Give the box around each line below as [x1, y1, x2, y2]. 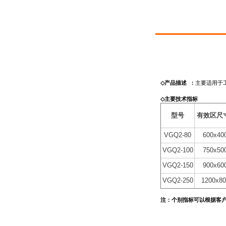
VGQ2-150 [162, 161, 193, 169]
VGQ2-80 [164, 131, 191, 139]
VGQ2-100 [162, 146, 193, 154]
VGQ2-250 [162, 177, 193, 184]
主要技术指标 [164, 96, 198, 102]
